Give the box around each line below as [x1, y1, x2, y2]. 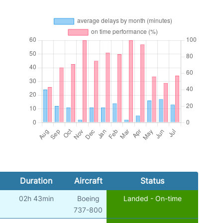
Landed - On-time [123, 194, 182, 203]
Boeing [77, 194, 100, 203]
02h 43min [18, 194, 54, 203]
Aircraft [74, 176, 103, 186]
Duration [19, 176, 52, 186]
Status [140, 176, 164, 186]
